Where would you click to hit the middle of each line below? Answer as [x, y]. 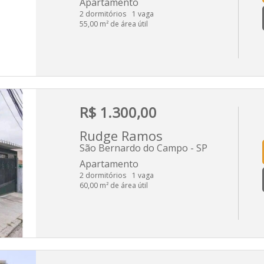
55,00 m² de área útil [114, 24]
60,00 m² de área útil [114, 185]
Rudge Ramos [121, 135]
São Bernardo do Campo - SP [143, 148]
